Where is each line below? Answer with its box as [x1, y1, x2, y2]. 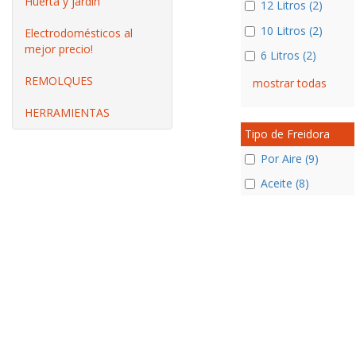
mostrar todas [252, 75, 327, 91]
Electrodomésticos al [25, 25, 133, 41]
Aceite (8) [260, 176, 309, 192]
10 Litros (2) [260, 22, 323, 38]
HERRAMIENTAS [25, 105, 110, 120]
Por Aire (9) [260, 151, 319, 166]
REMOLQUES [25, 73, 93, 88]
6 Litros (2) [260, 47, 316, 63]
